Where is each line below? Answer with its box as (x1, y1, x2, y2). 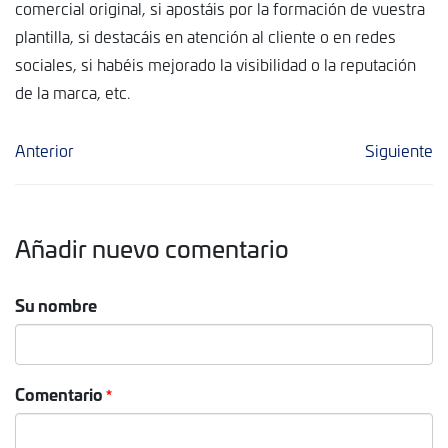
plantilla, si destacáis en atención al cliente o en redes (15, 25, 396, 47)
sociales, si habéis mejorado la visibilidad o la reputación (15, 53, 416, 75)
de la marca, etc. (15, 81, 130, 103)
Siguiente (365, 139, 433, 161)
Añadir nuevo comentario (15, 231, 289, 265)
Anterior (15, 139, 74, 161)
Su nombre (15, 292, 97, 317)
